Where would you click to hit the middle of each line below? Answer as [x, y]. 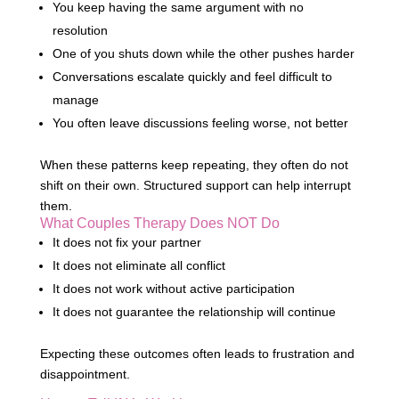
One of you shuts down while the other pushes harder [203, 54]
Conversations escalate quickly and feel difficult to [192, 77]
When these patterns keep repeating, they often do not [194, 165]
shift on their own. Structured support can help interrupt [195, 186]
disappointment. [85, 375]
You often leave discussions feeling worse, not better [200, 123]
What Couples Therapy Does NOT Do [159, 224]
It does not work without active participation [173, 289]
